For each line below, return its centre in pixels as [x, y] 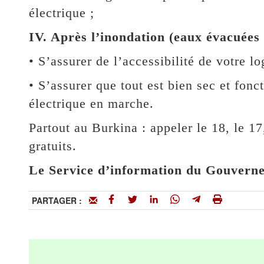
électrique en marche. [91, 103]
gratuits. [52, 146]
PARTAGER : [60, 200]
